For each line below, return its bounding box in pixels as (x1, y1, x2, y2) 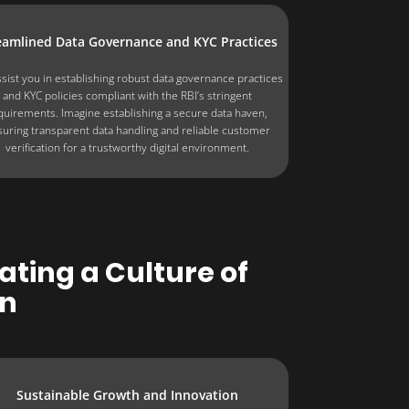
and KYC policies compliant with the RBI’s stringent (2, 87, 252, 103)
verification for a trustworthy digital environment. (5, 139, 249, 155)
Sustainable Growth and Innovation (16, 385, 238, 404)
